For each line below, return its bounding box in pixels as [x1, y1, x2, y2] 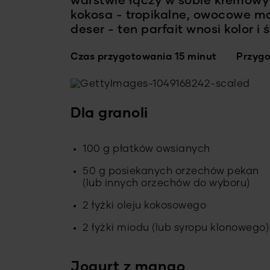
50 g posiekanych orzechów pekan [83, 166, 259, 177]
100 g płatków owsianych [83, 144, 210, 155]
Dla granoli [71, 107, 148, 121]
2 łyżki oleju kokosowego [83, 201, 207, 212]
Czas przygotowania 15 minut [71, 52, 219, 62]
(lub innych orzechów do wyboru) [83, 178, 250, 189]
